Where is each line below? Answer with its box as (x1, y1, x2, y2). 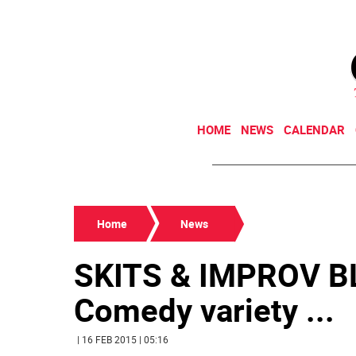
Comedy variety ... (74, 288, 335, 331)
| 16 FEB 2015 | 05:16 (77, 333, 168, 346)
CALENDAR (284, 122, 345, 137)
